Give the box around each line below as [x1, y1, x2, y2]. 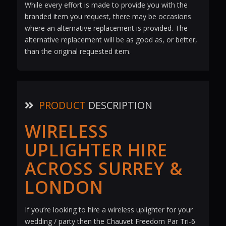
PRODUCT [38, 98, 86, 112]
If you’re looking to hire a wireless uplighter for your [24, 205, 193, 215]
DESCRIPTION [85, 98, 152, 112]
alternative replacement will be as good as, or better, [24, 35, 197, 45]
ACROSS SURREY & [24, 157, 183, 181]
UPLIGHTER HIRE [24, 138, 167, 162]
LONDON [24, 176, 103, 199]
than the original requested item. [24, 46, 131, 56]
